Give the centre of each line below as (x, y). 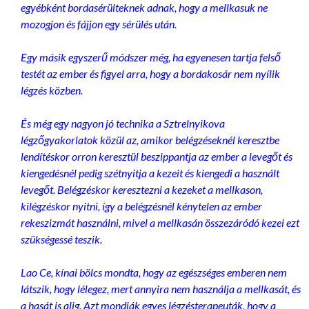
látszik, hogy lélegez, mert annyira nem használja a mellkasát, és (161, 289)
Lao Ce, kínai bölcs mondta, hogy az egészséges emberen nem (154, 272)
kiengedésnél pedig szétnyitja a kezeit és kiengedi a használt (150, 173)
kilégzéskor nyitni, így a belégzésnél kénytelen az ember (141, 206)
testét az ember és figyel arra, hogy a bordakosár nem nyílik (150, 74)
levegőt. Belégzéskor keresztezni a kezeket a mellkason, (142, 190)
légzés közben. (52, 90)
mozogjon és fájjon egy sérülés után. (99, 24)
